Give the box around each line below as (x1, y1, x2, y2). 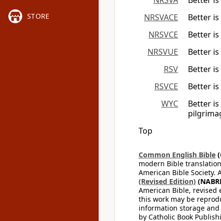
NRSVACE (144, 12, 178, 23)
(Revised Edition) (139, 177, 196, 186)
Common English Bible (139, 150, 216, 159)
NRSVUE (147, 46, 178, 57)
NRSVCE (148, 29, 178, 40)
